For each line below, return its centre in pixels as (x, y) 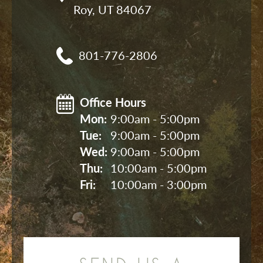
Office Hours (113, 102)
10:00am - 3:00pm (159, 185)
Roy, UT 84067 (112, 10)
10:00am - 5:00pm (159, 168)
